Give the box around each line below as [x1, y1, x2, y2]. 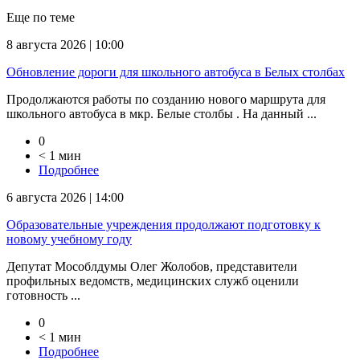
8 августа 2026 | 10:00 [6, 37, 124, 51]
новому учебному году [6, 231, 132, 246]
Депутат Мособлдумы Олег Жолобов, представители [6, 259, 297, 273]
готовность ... [6, 288, 80, 302]
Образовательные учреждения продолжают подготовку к [6, 217, 321, 231]
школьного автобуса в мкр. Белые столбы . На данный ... [6, 106, 317, 121]
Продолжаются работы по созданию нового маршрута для [6, 92, 325, 106]
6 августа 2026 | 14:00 [6, 190, 124, 204]
